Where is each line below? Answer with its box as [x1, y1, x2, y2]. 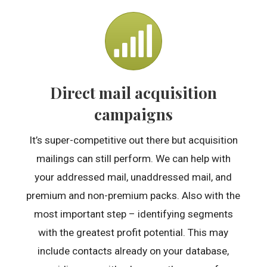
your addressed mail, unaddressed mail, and [35, 171, 232, 184]
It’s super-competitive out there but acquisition [29, 134, 238, 147]
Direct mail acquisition [49, 82, 217, 104]
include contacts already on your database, [38, 245, 229, 257]
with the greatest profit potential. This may [38, 226, 229, 239]
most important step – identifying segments [33, 208, 233, 221]
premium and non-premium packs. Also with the [26, 190, 241, 202]
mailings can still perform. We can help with [36, 153, 231, 165]
